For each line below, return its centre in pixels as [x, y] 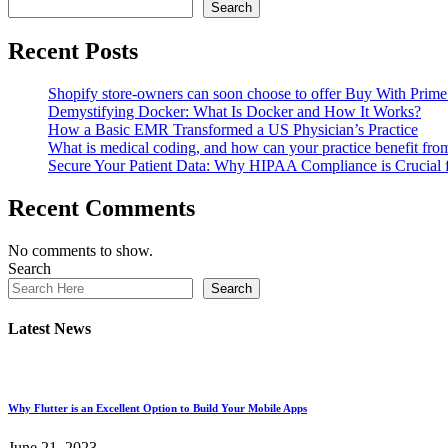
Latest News [49, 328]
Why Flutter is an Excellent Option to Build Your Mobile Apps [157, 408]
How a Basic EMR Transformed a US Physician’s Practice [233, 129]
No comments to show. [80, 250]
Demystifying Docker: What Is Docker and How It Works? [234, 111]
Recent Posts [73, 50]
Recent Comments [101, 207]
